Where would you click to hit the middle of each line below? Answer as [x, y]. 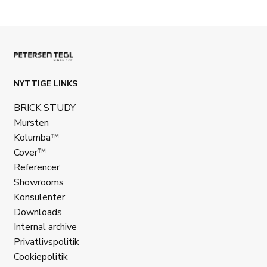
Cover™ [30, 152]
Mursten [31, 122]
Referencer [37, 167]
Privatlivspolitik [46, 242]
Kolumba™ [37, 137]
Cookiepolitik [41, 257]
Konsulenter [39, 197]
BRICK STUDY [45, 108]
